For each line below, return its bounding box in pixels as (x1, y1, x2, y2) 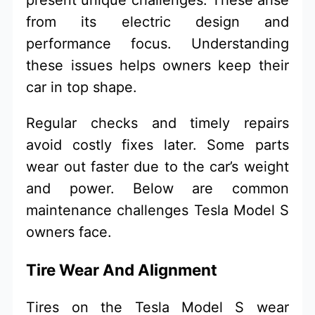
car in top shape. (26, 78, 138, 96)
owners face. (26, 223, 112, 240)
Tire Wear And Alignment (26, 260, 218, 280)
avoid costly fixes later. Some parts (26, 136, 289, 153)
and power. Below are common (26, 179, 289, 197)
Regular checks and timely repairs (26, 114, 289, 131)
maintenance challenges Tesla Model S (26, 201, 289, 219)
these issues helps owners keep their (26, 56, 289, 74)
